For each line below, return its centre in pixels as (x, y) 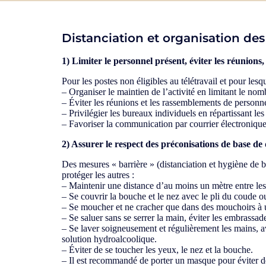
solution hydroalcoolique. (109, 239)
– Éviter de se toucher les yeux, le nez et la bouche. (157, 249)
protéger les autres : (98, 175)
